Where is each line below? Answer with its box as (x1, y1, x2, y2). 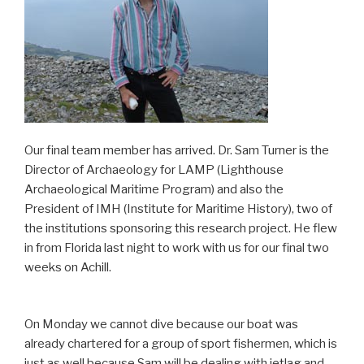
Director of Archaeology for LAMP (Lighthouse (24, 162, 284, 177)
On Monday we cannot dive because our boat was (24, 317, 298, 332)
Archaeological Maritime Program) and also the (24, 181, 284, 197)
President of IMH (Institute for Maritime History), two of (24, 201, 332, 216)
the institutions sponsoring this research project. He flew (24, 220, 337, 236)
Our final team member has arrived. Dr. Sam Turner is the (24, 142, 329, 158)
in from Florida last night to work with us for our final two (24, 240, 329, 255)
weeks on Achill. (24, 259, 111, 275)
